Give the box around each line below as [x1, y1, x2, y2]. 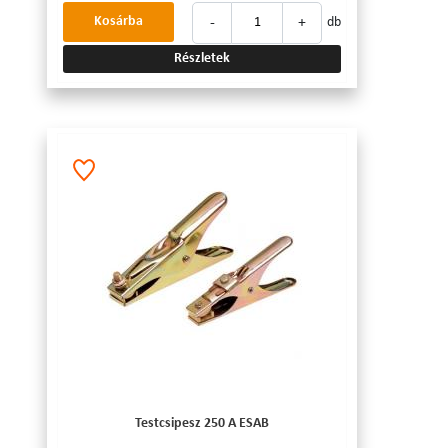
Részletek [174, 52, 230, 66]
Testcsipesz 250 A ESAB [135, 417, 269, 431]
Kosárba [94, 15, 143, 29]
